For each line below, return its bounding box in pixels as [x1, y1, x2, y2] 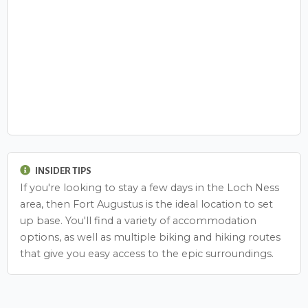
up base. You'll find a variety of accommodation [20, 214, 256, 228]
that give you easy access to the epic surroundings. [20, 247, 274, 261]
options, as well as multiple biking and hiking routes [20, 231, 280, 244]
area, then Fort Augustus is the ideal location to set [20, 198, 273, 211]
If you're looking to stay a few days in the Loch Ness [20, 181, 279, 195]
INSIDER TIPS [33, 166, 91, 177]
